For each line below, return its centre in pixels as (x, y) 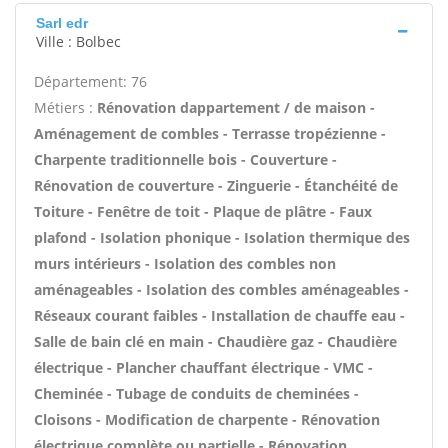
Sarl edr (62, 23)
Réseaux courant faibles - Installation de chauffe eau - (219, 315)
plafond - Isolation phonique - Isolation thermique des (222, 237)
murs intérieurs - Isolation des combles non (185, 263)
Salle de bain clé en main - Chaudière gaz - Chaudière (215, 341)
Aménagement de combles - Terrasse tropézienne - (210, 133)
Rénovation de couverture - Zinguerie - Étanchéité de (216, 185)
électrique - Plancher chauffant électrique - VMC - (203, 367)
